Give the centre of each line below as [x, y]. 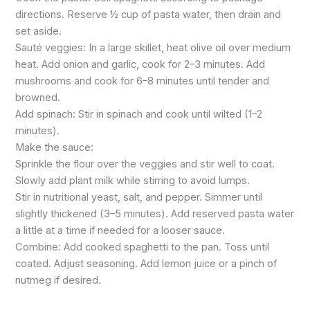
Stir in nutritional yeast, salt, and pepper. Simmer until [139, 198]
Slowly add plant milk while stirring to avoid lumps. [133, 181]
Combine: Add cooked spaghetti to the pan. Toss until [143, 247]
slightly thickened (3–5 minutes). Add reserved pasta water [155, 214]
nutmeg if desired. [58, 281]
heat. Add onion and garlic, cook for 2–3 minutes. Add [140, 65]
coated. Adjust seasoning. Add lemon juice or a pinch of [146, 264]
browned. [38, 98]
